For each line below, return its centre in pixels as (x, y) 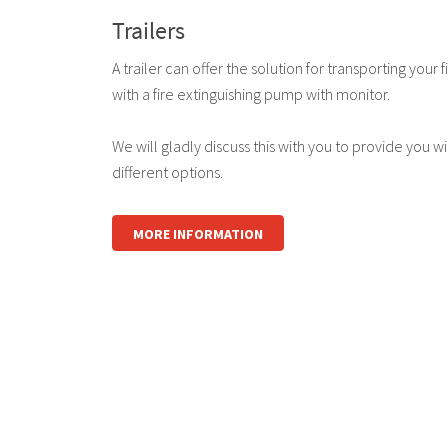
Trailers (148, 31)
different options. (167, 172)
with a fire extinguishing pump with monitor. (252, 94)
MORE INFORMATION (198, 234)
